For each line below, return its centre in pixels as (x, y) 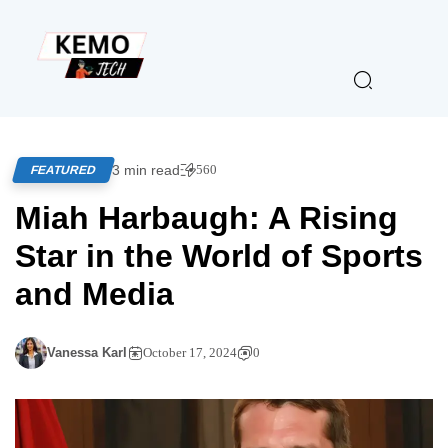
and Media (94, 294)
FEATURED (63, 170)
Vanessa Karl (87, 352)
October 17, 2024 (190, 352)
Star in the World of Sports (219, 256)
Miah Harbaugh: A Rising (206, 218)
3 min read (146, 170)
